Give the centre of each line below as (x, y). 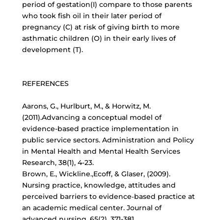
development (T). (52, 50)
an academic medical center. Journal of (92, 208)
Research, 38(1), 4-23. (58, 163)
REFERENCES (45, 83)
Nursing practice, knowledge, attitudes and (99, 185)
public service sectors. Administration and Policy (108, 140)
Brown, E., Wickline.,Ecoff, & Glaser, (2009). (96, 174)
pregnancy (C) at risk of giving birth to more (101, 27)
